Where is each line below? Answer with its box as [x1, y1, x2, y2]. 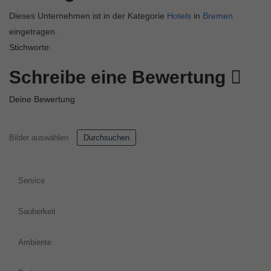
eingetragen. [9, 27, 57, 37]
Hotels [167, 11, 191, 21]
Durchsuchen [83, 133, 129, 143]
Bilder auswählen [9, 133, 68, 143]
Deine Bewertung [9, 94, 75, 105]
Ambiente [18, 238, 51, 247]
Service [18, 176, 45, 186]
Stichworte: [9, 42, 51, 53]
